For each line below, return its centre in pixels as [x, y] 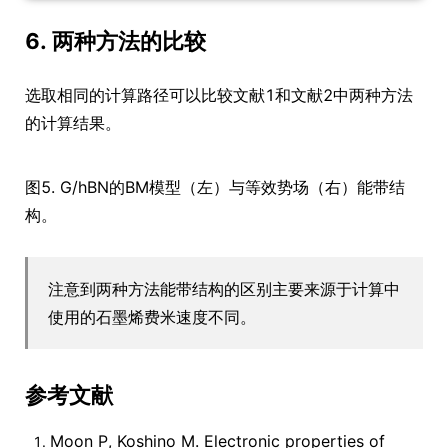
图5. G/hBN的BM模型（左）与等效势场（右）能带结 [215, 187]
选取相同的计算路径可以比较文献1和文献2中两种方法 [219, 95]
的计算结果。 [73, 123]
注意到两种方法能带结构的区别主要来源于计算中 [224, 289]
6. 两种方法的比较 [115, 41]
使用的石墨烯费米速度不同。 [152, 317]
